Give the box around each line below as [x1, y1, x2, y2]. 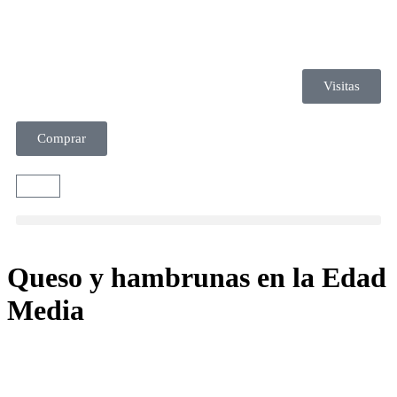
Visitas [323, 79, 360, 93]
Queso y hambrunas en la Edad [7, 261, 386, 294]
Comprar [37, 131, 86, 145]
